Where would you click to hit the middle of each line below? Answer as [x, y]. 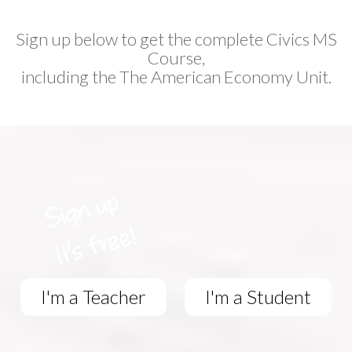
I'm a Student [258, 297]
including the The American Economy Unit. [176, 76]
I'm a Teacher [93, 297]
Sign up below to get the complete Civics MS [176, 38]
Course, [176, 57]
